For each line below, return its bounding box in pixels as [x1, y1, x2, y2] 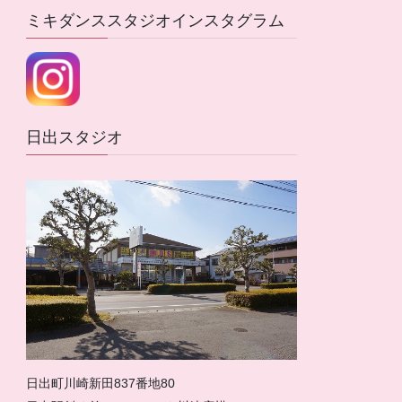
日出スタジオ [26, 128, 124, 146]
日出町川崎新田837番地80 [26, 376, 176, 390]
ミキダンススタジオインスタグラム [26, 12, 285, 30]
